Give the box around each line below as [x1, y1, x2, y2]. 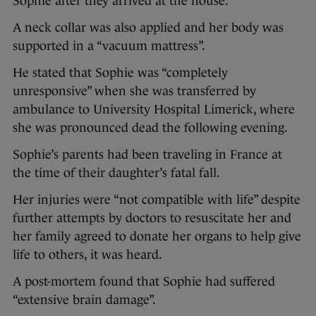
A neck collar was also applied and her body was [13, 20, 284, 35]
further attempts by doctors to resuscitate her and [13, 211, 291, 226]
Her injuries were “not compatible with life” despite [13, 193, 300, 207]
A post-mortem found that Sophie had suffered [13, 274, 275, 289]
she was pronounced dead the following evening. [13, 121, 288, 135]
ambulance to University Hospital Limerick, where [13, 102, 295, 117]
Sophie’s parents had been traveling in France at [13, 147, 282, 162]
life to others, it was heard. [13, 248, 162, 262]
